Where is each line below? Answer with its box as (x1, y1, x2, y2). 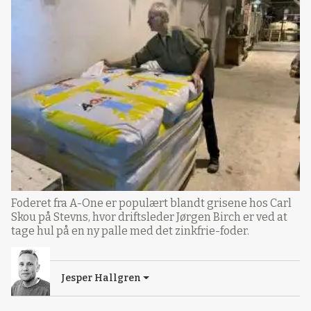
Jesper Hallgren (61, 272, 141, 285)
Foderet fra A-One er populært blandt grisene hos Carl (11, 196, 292, 210)
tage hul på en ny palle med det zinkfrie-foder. (11, 224, 249, 238)
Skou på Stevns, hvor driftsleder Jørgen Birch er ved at (11, 210, 287, 224)
